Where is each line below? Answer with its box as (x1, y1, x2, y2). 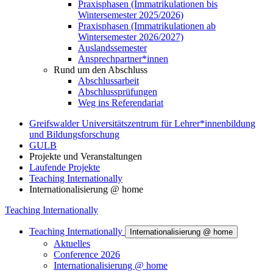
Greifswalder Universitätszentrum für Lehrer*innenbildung (29, 118, 255, 129)
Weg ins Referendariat (78, 97, 163, 108)
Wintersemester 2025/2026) (78, 10, 183, 20)
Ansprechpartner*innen (78, 54, 168, 64)
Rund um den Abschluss (54, 65, 147, 75)
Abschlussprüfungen (78, 87, 157, 97)
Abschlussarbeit (78, 76, 139, 86)
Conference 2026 (54, 249, 120, 260)
